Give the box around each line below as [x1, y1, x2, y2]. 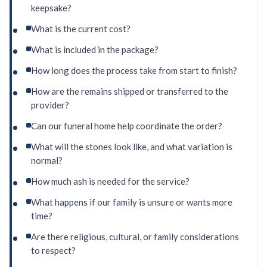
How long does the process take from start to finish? [31, 65, 237, 76]
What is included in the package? [31, 44, 159, 55]
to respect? [31, 245, 76, 256]
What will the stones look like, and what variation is [31, 141, 232, 153]
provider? [31, 100, 69, 111]
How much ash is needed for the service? [31, 176, 190, 187]
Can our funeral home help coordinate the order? [31, 120, 222, 132]
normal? [31, 155, 63, 166]
